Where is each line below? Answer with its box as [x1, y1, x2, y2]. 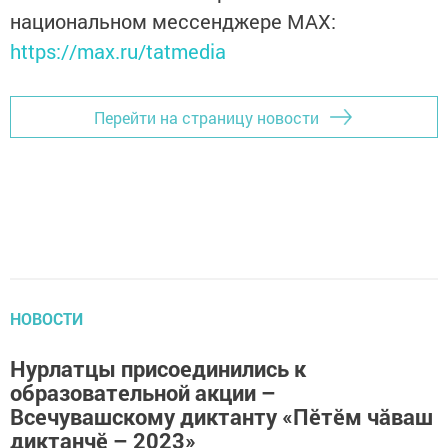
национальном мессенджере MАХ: [10, 8, 336, 35]
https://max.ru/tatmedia [10, 38, 226, 65]
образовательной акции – [10, 378, 276, 408]
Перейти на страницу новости [94, 106, 319, 128]
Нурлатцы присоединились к [10, 354, 306, 384]
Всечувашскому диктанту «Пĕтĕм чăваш [10, 402, 433, 432]
